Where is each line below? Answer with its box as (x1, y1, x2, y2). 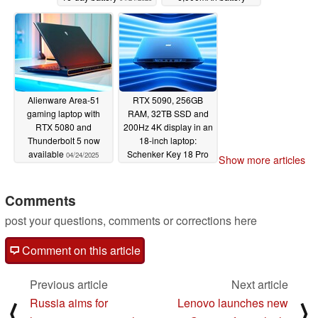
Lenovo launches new (177, 294, 288, 311)
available (28, 147, 66, 160)
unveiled (133, 160, 170, 173)
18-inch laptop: (139, 133, 197, 146)
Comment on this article (19, 241, 141, 258)
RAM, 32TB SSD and (127, 106, 209, 119)
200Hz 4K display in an (123, 120, 213, 133)
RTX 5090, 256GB (133, 93, 203, 106)
